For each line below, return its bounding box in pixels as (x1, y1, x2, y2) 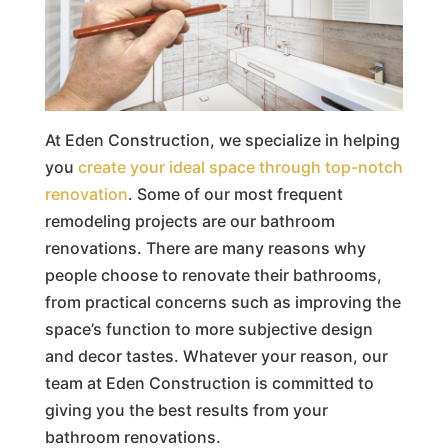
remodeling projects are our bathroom (44, 210, 335, 231)
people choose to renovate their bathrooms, (44, 264, 382, 285)
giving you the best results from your (44, 399, 328, 420)
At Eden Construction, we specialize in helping (44, 129, 400, 150)
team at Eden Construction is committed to (44, 372, 374, 393)
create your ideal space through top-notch (77, 156, 403, 177)
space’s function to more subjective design (44, 318, 373, 339)
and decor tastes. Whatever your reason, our (44, 345, 388, 366)
